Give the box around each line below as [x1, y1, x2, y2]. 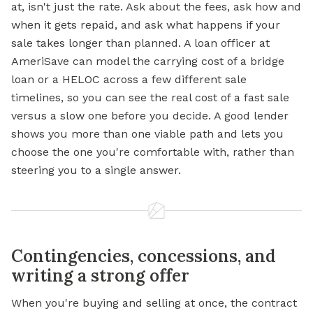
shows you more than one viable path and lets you [11, 127, 284, 141]
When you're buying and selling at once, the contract [11, 296, 297, 310]
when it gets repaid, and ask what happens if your [11, 18, 280, 32]
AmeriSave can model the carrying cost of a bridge [11, 54, 284, 68]
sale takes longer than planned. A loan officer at [11, 36, 270, 50]
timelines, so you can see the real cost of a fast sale [11, 91, 289, 105]
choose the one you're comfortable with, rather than [11, 145, 294, 159]
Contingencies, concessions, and [11, 245, 276, 268]
